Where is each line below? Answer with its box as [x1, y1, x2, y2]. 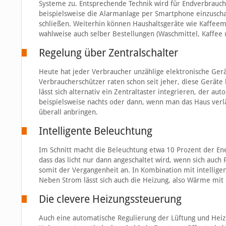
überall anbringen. [38, 108, 98, 117]
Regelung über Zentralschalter [38, 46, 178, 60]
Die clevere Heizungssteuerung [38, 193, 182, 206]
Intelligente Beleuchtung [38, 125, 152, 138]
